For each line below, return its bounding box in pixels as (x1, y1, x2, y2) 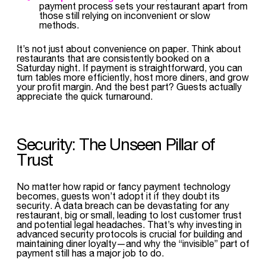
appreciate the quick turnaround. (17, 90, 153, 102)
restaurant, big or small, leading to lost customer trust (17, 209, 242, 220)
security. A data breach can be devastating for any (17, 199, 229, 211)
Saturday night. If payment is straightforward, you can (17, 62, 242, 73)
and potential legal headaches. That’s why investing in (17, 218, 242, 230)
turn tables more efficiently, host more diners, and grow (17, 71, 249, 83)
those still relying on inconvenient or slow (39, 9, 210, 21)
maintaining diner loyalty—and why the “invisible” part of (17, 237, 249, 249)
